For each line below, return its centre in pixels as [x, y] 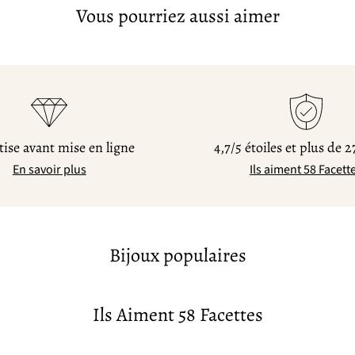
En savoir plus [49, 170]
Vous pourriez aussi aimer [177, 16]
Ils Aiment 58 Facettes [177, 315]
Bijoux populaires [177, 255]
